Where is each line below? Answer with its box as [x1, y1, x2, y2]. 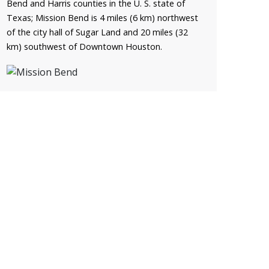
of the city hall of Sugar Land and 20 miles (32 [7, 26, 188, 38]
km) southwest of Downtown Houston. [7, 40, 162, 52]
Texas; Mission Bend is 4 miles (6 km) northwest [7, 11, 198, 23]
